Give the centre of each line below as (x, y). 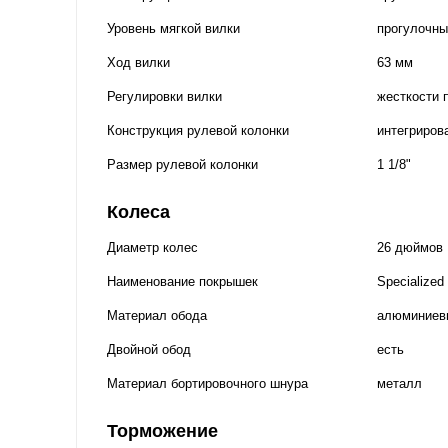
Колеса (138, 211)
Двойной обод (149, 349)
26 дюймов (410, 247)
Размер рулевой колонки (182, 164)
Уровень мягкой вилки (173, 28)
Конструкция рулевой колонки (198, 130)
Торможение (162, 430)
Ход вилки (138, 62)
